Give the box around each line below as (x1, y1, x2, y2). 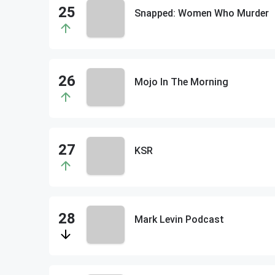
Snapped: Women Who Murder (134, 7, 269, 19)
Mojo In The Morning (134, 76, 228, 88)
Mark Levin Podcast (134, 214, 224, 225)
